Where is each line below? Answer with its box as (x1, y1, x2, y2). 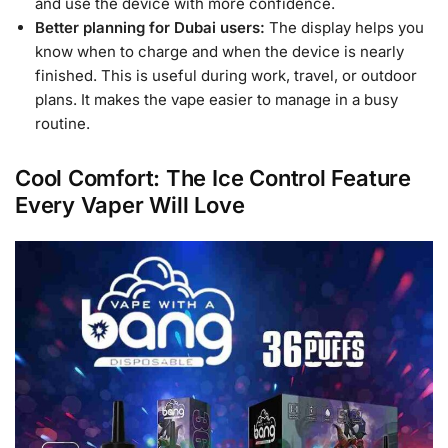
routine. (35, 114, 90, 134)
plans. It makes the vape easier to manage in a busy (35, 90, 398, 110)
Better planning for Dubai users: (35, 18, 269, 38)
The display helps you (269, 18, 424, 38)
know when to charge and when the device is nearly (35, 42, 404, 62)
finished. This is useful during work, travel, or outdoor (35, 66, 417, 86)
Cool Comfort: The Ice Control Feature (15, 164, 411, 191)
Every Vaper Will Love (15, 191, 245, 218)
